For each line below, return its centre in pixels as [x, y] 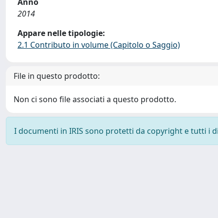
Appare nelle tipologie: [61, 33]
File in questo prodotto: [57, 76]
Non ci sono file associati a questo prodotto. [95, 99]
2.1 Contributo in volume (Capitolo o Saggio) [99, 45]
